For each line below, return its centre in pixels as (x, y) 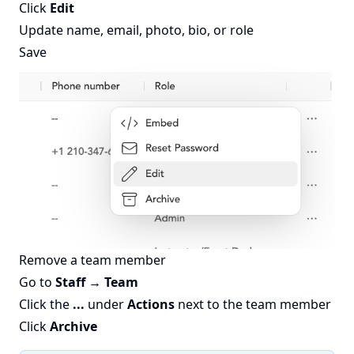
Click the (46, 304)
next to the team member (253, 304)
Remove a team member (92, 260)
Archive (73, 326)
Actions (151, 304)
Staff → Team (97, 282)
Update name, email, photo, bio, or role (136, 30)
